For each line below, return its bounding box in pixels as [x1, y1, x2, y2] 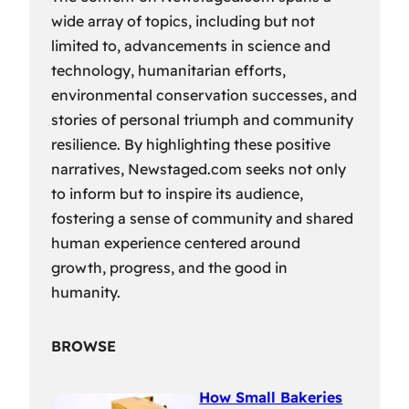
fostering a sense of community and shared [51, 208, 353, 227]
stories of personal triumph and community [51, 110, 353, 129]
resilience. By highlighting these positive [51, 134, 330, 153]
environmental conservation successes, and [51, 85, 357, 104]
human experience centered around [51, 233, 300, 252]
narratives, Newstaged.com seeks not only [51, 159, 346, 178]
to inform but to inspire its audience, [51, 184, 303, 203]
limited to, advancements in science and [51, 36, 330, 55]
